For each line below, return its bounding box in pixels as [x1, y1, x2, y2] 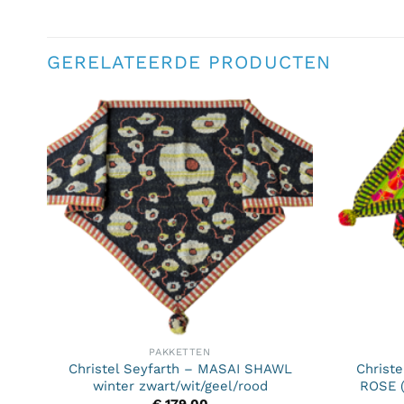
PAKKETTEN [149, 345, 211, 358]
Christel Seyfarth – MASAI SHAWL [68, 360, 292, 377]
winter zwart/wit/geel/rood [92, 377, 268, 394]
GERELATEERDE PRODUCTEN [47, 50, 331, 73]
